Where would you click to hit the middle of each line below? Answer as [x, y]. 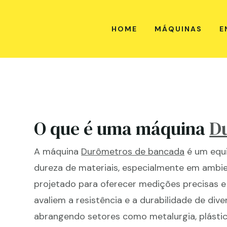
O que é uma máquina [122, 128]
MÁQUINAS [179, 29]
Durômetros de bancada [133, 152]
